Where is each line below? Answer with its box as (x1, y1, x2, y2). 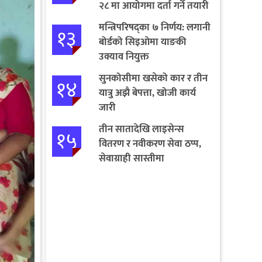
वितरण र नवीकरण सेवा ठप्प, (98, 135, 201, 152)
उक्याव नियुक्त (98, 48, 149, 65)
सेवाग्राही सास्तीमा (98, 150, 164, 167)
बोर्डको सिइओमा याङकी (98, 33, 186, 50)
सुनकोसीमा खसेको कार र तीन (98, 70, 208, 87)
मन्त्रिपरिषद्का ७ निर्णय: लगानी (98, 19, 211, 36)
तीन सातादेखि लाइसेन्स (98, 120, 184, 137)
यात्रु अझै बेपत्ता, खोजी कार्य (98, 84, 196, 101)
